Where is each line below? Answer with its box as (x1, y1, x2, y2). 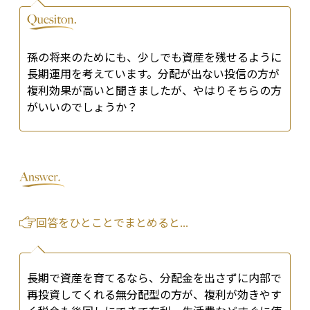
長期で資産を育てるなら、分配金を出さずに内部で (27, 269, 282, 286)
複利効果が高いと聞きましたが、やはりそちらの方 (27, 82, 282, 99)
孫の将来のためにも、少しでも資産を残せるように (27, 48, 282, 66)
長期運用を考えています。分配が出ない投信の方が (27, 65, 280, 82)
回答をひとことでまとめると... (36, 214, 188, 231)
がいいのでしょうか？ (27, 98, 138, 116)
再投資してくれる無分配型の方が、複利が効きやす (27, 286, 282, 303)
